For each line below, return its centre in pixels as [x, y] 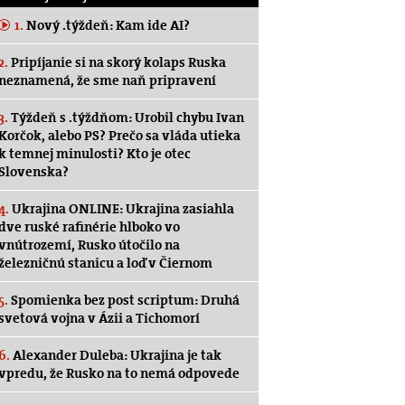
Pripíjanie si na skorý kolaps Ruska [117, 62]
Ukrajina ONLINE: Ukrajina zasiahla [122, 209]
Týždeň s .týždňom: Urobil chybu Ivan [126, 118]
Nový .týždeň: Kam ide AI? [107, 25]
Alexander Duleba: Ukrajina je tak [116, 355]
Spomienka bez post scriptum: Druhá [124, 300]
